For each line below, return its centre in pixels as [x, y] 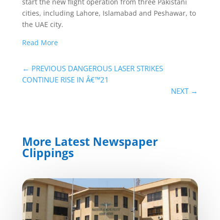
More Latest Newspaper [90, 141]
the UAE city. [42, 24]
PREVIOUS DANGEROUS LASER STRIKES [97, 68]
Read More [40, 42]
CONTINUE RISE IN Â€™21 [65, 79]
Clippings [48, 152]
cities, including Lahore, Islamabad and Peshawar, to [109, 13]
